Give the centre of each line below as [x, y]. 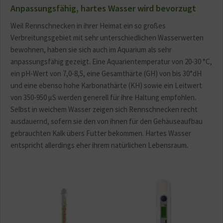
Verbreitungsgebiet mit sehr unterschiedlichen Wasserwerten [107, 38]
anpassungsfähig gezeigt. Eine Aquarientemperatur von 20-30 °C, [111, 62]
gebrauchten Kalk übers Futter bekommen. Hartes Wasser [101, 133]
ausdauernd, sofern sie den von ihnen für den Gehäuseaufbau [107, 121]
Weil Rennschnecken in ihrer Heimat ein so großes [88, 26]
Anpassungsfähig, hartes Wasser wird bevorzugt [103, 8]
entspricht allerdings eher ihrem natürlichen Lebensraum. [99, 145]
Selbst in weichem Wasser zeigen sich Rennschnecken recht [104, 110]
